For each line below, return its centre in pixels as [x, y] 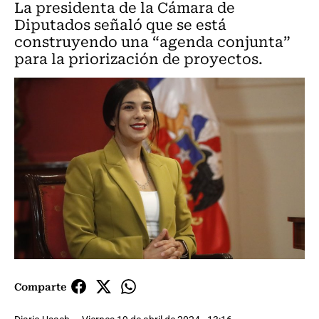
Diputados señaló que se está [120, 24]
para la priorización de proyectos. [138, 58]
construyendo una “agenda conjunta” [152, 41]
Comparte [40, 287]
